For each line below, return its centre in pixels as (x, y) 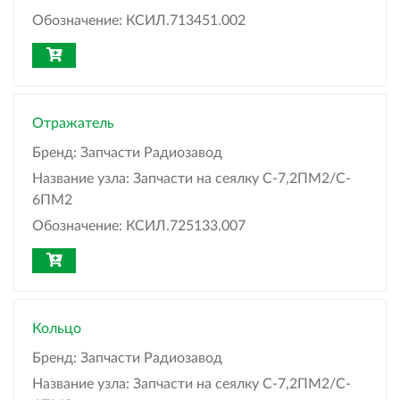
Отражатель (73, 124)
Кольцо (57, 329)
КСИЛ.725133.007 (186, 226)
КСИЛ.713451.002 (186, 21)
